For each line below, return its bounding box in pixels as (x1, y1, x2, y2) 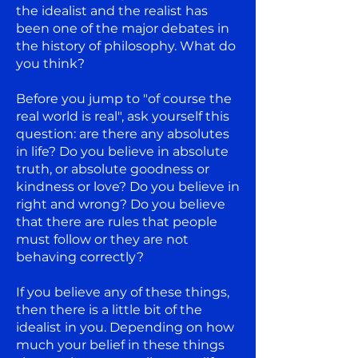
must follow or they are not (16, 231, 189, 247)
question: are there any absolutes (16, 125, 229, 141)
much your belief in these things (16, 336, 225, 352)
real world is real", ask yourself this (16, 108, 229, 124)
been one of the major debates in (16, 20, 229, 36)
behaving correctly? (16, 249, 144, 265)
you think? (16, 55, 85, 71)
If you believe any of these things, (16, 284, 229, 300)
